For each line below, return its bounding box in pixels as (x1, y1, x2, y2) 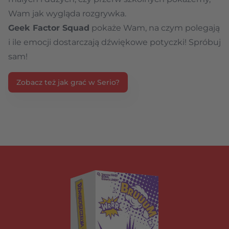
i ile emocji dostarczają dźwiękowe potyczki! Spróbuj (8, 37, 221, 47)
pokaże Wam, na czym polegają (89, 22, 220, 33)
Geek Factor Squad (8, 22, 89, 33)
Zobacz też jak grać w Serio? (16, 77, 120, 87)
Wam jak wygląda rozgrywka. (8, 8, 128, 18)
